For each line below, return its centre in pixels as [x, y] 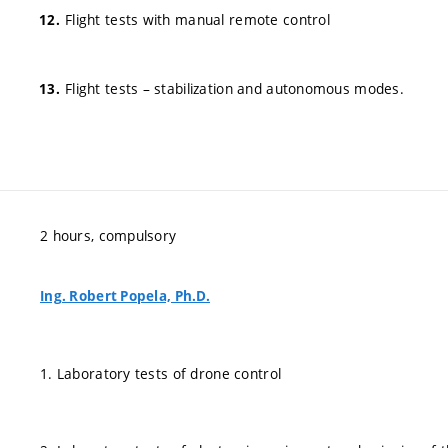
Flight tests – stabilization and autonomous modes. [234, 88]
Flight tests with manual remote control [197, 20]
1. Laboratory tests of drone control [161, 373]
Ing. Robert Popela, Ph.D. [125, 296]
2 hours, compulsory [108, 236]
